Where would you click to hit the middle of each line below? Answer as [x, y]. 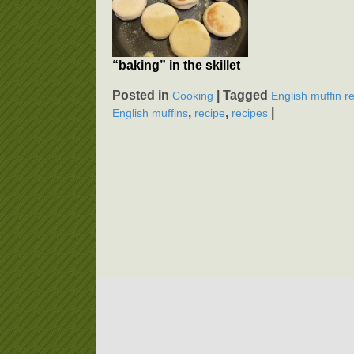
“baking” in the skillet [176, 66]
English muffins [150, 113]
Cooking [193, 96]
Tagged [247, 96]
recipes [250, 113]
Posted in [142, 96]
